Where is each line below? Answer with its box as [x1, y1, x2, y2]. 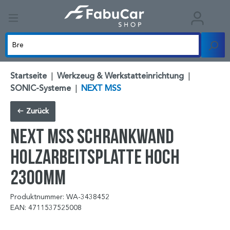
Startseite [10, 71, 47, 82]
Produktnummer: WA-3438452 [10, 193, 109, 202]
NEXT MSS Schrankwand [10, 125, 174, 147]
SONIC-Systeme [10, 83, 71, 94]
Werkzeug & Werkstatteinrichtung [57, 71, 184, 82]
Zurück [24, 107, 49, 116]
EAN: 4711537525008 [10, 203, 82, 213]
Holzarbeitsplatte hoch [10, 145, 180, 168]
